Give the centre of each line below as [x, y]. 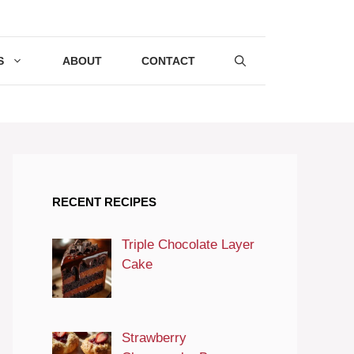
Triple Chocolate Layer [188, 244]
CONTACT [168, 61]
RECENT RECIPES [104, 201]
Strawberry [154, 338]
